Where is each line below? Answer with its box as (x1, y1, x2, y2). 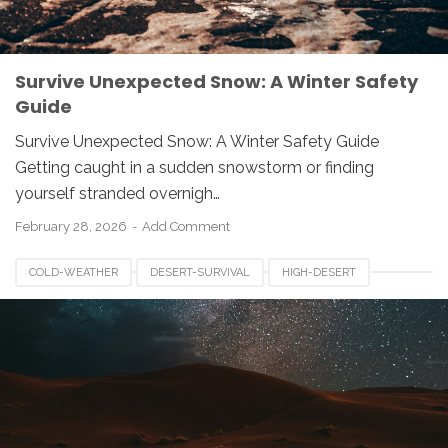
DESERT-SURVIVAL (150, 266, 250, 279)
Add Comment (142, 219, 230, 234)
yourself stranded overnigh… (15, 184, 220, 203)
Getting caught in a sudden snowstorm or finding (15, 158, 374, 177)
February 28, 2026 (15, 219, 130, 234)
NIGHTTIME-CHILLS (29, 297, 134, 310)
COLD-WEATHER (29, 266, 118, 279)
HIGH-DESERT (282, 266, 356, 279)
